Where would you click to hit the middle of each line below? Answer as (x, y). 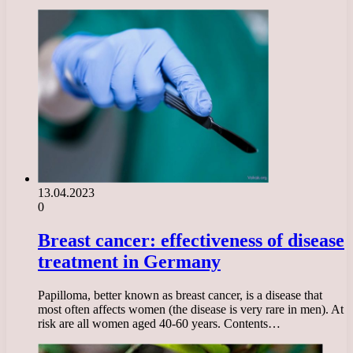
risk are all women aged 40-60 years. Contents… (159, 323)
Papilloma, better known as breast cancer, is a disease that (180, 295)
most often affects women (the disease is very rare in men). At (191, 309)
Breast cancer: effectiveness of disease (191, 240)
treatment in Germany (129, 261)
